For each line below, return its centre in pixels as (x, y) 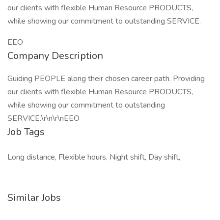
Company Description (55, 56)
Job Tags (26, 132)
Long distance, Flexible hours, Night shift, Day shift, (94, 157)
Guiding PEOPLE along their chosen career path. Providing (106, 79)
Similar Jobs (34, 198)
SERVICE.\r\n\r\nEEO (43, 118)
